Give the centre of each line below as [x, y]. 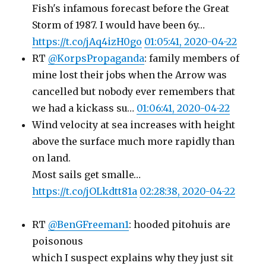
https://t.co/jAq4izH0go [87, 42]
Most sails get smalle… [87, 175]
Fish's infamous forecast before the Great [131, 8]
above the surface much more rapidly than [134, 141]
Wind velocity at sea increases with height [134, 125]
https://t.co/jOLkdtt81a [85, 191]
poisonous [58, 241]
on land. [52, 158]
